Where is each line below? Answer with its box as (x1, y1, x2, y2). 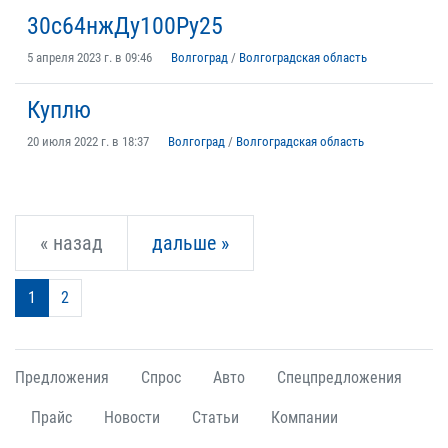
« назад (40, 231, 103, 255)
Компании (271, 408, 338, 427)
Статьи (192, 408, 239, 427)
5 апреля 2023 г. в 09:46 (27, 50, 152, 65)
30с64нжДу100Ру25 (27, 12, 223, 40)
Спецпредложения (277, 368, 402, 387)
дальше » (152, 231, 229, 255)
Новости (104, 408, 160, 427)
